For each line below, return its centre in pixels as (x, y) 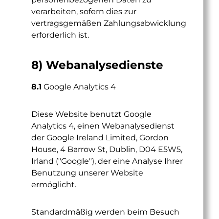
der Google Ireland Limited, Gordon (100, 138)
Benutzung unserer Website (87, 173)
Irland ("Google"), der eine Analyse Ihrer (107, 161)
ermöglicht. (54, 185)
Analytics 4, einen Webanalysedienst (103, 126)
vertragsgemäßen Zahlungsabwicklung (109, 23)
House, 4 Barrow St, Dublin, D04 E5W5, (107, 149)
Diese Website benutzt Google (91, 114)
